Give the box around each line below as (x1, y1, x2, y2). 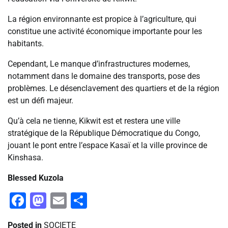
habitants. (8, 38, 44, 48)
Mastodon (46, 190, 120, 210)
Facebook (26, 190, 96, 210)
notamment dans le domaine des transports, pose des (8, 71, 200, 81)
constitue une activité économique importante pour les (8, 26, 202, 36)
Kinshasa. (8, 152, 43, 162)
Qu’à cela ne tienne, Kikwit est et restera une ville (8, 116, 180, 126)
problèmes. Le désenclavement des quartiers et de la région (8, 83, 219, 93)
